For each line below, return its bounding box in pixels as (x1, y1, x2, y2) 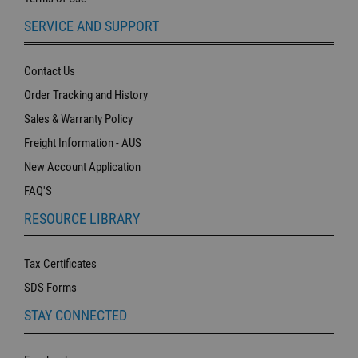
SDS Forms (24, 280, 77, 295)
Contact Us (24, 63, 75, 78)
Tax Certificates (24, 256, 97, 271)
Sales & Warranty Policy (24, 111, 133, 126)
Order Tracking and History (24, 87, 148, 102)
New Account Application (24, 159, 141, 174)
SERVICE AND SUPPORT (24, 17, 159, 34)
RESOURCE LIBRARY (24, 209, 140, 227)
